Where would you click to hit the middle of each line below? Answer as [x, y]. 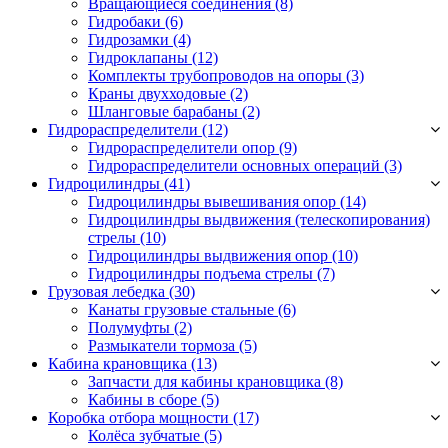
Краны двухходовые [159, 94]
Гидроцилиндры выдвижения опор [210, 256]
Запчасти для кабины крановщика [206, 382]
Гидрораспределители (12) [138, 130]
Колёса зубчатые [146, 436]
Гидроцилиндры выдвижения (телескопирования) [259, 220]
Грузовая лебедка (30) [121, 292]
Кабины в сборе [144, 400]
